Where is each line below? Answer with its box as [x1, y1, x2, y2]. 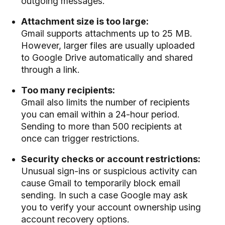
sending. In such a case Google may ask [21, 189, 188, 200]
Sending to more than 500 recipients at [21, 121, 182, 132]
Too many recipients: [21, 84, 115, 95]
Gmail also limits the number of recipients [21, 96, 190, 107]
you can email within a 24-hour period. [21, 108, 180, 120]
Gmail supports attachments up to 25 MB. [21, 28, 192, 39]
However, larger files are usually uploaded [21, 40, 195, 51]
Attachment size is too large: [21, 16, 149, 27]
